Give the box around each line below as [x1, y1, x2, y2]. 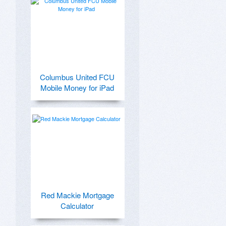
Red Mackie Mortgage [40, 190, 114, 200]
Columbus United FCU [40, 72, 115, 82]
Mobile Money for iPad [40, 82, 114, 93]
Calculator [61, 200, 94, 211]
